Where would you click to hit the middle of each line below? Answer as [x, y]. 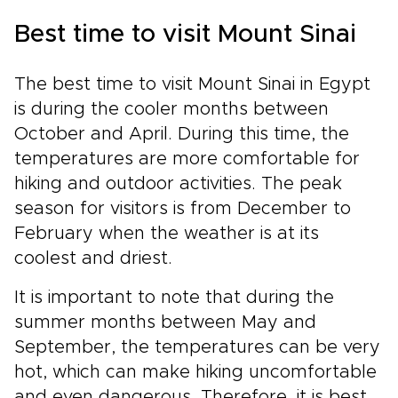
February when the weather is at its [167, 234]
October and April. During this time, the [182, 135]
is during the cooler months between [171, 110]
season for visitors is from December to [183, 209]
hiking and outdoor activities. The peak [178, 184]
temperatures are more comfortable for [187, 159]
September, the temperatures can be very [197, 348]
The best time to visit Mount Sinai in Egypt [192, 85]
